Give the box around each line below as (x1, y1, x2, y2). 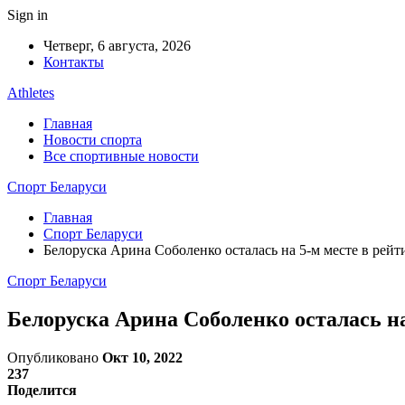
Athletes (7, 85, 54, 100)
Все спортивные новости (43, 148, 199, 164)
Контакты (43, 54, 104, 70)
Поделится (7, 381, 77, 398)
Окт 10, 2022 (102, 349, 183, 365)
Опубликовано (7, 349, 102, 365)
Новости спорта (43, 132, 142, 147)
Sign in (7, 7, 48, 23)
